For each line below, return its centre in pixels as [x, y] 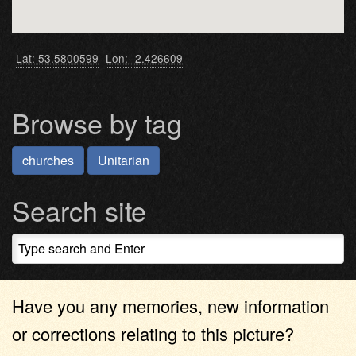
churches [48, 160]
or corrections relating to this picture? [153, 333]
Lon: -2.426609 [144, 58]
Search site [79, 210]
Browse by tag [97, 122]
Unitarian [124, 160]
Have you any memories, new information [170, 305]
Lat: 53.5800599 [57, 58]
